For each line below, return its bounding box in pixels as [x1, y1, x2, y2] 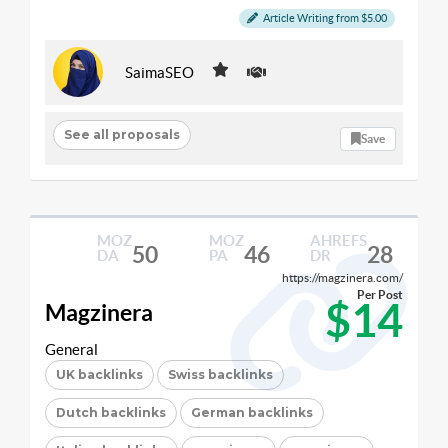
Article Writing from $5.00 [261, 12, 387, 24]
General [45, 341, 98, 358]
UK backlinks [56, 367, 143, 382]
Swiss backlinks [168, 367, 273, 382]
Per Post [357, 288, 403, 301]
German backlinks [191, 405, 313, 420]
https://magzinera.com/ [282, 271, 403, 284]
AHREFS [309, 232, 367, 249]
